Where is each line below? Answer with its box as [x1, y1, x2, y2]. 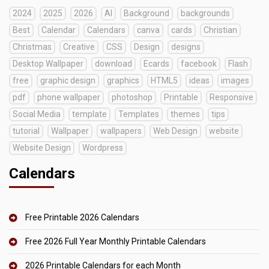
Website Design [13, 143, 71, 153]
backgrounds [181, 8, 230, 19]
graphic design [40, 76, 95, 86]
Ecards [144, 59, 169, 69]
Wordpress [82, 143, 123, 153]
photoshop [112, 92, 153, 103]
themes [171, 109, 200, 119]
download [95, 59, 132, 69]
